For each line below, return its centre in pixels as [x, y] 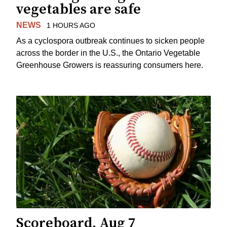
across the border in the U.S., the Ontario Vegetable [108, 53]
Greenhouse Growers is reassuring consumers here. [110, 65]
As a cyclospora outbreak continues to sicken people [110, 41]
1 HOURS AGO [71, 26]
